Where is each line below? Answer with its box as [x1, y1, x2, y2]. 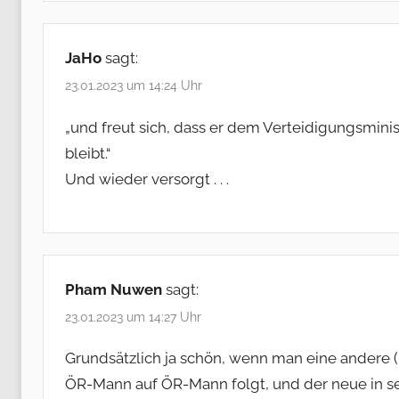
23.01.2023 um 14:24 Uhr [65, 78, 202, 94]
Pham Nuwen [65, 280, 162, 298]
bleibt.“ [65, 143, 110, 162]
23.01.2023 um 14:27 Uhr [65, 310, 201, 325]
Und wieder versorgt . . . [65, 169, 229, 188]
